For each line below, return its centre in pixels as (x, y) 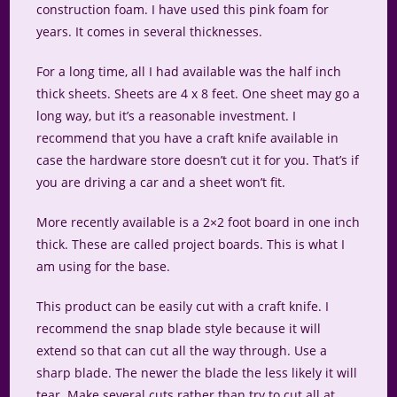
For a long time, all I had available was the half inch (189, 72)
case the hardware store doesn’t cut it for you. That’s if (198, 160)
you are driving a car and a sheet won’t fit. (161, 183)
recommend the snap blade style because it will (179, 329)
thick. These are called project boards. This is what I (191, 245)
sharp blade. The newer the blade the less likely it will (197, 373)
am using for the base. (104, 267)
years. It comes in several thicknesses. (150, 32)
